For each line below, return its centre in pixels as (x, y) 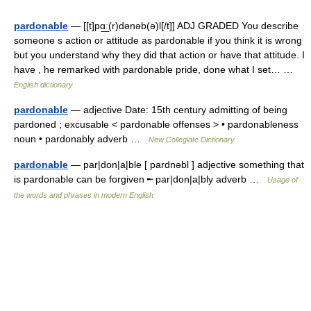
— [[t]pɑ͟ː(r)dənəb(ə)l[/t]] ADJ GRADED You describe (183, 26)
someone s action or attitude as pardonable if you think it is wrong (158, 40)
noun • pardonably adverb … (81, 139)
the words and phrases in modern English (84, 195)
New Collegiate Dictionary (192, 140)
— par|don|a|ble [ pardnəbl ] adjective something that (186, 165)
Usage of (283, 180)
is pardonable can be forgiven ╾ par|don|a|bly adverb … (141, 179)
